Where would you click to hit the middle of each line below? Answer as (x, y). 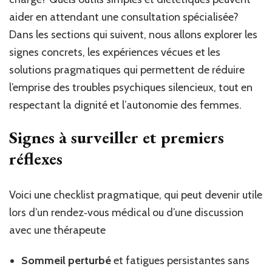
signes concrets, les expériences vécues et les (115, 52)
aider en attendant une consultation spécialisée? (124, 17)
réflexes (36, 158)
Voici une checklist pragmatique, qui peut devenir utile (136, 195)
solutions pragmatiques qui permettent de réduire (127, 70)
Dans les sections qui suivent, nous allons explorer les (133, 34)
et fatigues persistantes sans (180, 260)
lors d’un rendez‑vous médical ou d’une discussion (126, 212)
